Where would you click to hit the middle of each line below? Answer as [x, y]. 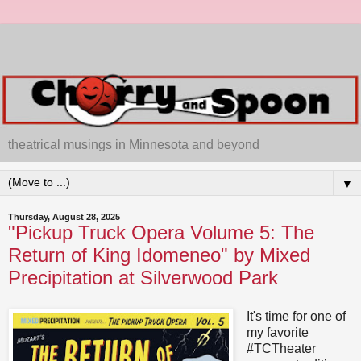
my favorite [277, 333]
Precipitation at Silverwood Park [143, 278]
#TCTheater [281, 349]
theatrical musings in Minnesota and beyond [134, 145]
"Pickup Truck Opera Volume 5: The [161, 233]
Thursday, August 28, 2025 [64, 217]
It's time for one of [296, 317]
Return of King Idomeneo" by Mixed [159, 255]
